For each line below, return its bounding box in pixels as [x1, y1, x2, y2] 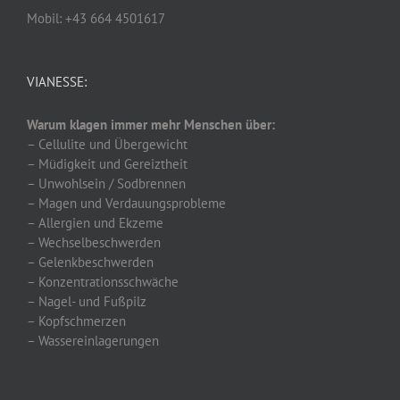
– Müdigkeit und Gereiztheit [27, 155, 187, 173]
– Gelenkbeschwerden [27, 254, 154, 271]
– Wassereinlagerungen [27, 332, 159, 350]
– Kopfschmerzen [27, 312, 126, 330]
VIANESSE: [27, 73, 87, 91]
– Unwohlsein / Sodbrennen [27, 175, 186, 193]
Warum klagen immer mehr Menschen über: [27, 116, 275, 134]
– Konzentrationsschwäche [27, 273, 179, 291]
